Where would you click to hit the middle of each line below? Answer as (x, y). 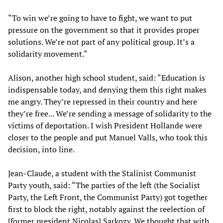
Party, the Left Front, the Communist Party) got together (108, 197)
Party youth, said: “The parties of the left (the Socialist (104, 185)
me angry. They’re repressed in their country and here (103, 102)
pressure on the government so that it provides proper (104, 30)
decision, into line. (41, 150)
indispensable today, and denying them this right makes (107, 90)
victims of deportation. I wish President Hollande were (105, 126)
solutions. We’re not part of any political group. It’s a (101, 42)
